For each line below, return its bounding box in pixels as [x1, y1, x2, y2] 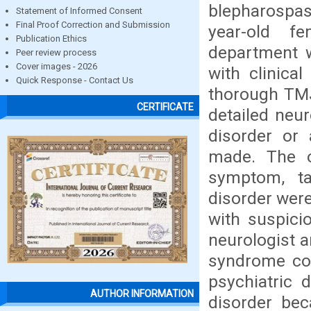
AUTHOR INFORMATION [90, 288, 194, 300]
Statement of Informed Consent [16, 6, 142, 16]
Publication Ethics [16, 33, 87, 44]
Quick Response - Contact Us [16, 75, 133, 85]
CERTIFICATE [137, 101, 194, 113]
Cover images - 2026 [16, 61, 97, 72]
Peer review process [16, 47, 96, 58]
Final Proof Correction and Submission [16, 19, 170, 30]
